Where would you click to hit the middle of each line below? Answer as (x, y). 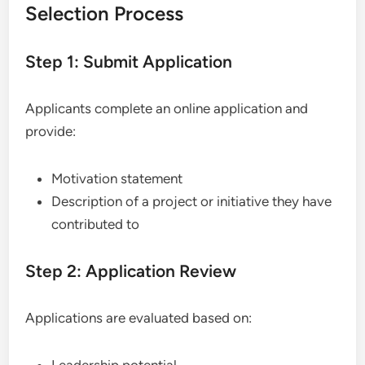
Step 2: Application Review (131, 270)
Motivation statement (117, 178)
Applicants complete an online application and (167, 108)
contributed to (96, 224)
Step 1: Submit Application (129, 61)
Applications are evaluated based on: (139, 317)
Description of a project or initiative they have (192, 201)
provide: (51, 131)
